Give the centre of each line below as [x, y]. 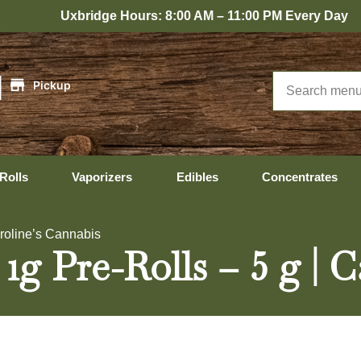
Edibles [197, 177]
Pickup [52, 85]
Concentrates [300, 177]
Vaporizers [102, 177]
